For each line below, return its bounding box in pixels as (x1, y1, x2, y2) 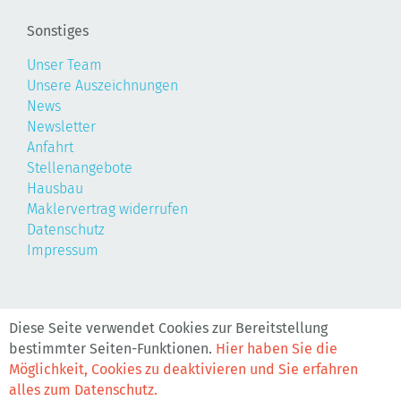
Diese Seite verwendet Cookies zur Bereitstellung (9, 320, 328, 337)
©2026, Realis (27, 310, 116, 328)
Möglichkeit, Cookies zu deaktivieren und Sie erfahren (9, 361, 358, 378)
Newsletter (27, 117, 96, 135)
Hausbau (27, 179, 83, 197)
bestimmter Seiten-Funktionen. (9, 340, 216, 357)
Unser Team (27, 55, 102, 73)
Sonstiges (27, 21, 89, 39)
